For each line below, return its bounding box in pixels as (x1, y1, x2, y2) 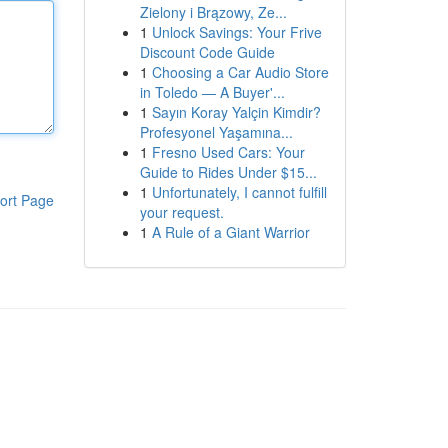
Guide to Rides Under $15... (139, 162, 317, 182)
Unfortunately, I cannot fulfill (151, 182, 327, 202)
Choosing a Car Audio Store (151, 62, 329, 82)
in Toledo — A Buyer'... (139, 82, 285, 102)
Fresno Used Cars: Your (151, 142, 305, 162)
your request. (139, 202, 224, 222)
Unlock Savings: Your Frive (151, 22, 322, 42)
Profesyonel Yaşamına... (139, 122, 293, 142)
